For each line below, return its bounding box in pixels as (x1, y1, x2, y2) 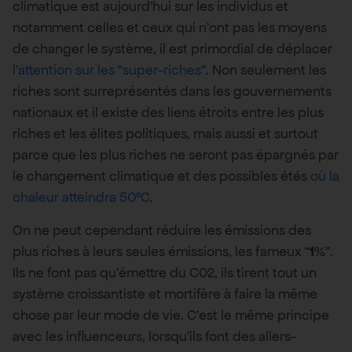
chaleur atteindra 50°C (13, 189, 150, 207)
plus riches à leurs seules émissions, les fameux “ (13, 242, 310, 260)
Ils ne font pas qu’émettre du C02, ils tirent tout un (13, 263, 317, 281)
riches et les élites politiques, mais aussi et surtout (13, 125, 318, 143)
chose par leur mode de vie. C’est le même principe (13, 306, 329, 324)
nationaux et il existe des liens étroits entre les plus (13, 104, 324, 122)
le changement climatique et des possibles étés (13, 167, 310, 185)
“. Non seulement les (201, 61, 326, 79)
